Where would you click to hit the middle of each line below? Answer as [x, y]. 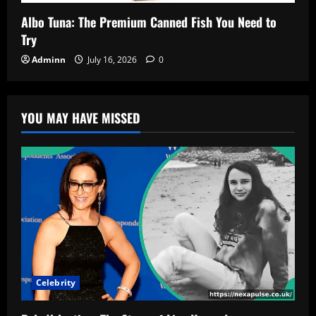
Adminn [49, 59]
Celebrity [56, 283]
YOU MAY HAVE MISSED [81, 117]
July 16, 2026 [112, 59]
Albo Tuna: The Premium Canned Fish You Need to [149, 22]
